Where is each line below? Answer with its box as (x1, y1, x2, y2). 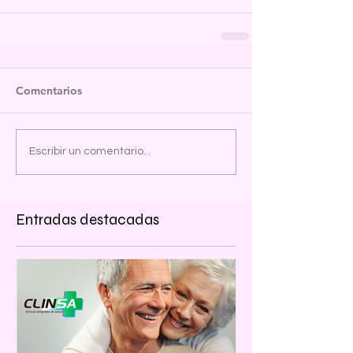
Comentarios (16, 83, 82, 98)
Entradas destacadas (16, 210, 159, 229)
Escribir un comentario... (29, 146, 150, 158)
